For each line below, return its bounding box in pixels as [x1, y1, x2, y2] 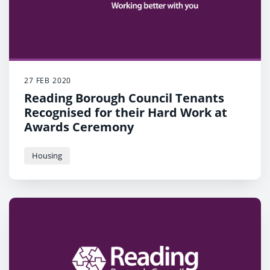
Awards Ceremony [24, 118, 134, 135]
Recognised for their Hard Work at [24, 104, 227, 121]
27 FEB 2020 [24, 75, 72, 86]
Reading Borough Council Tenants [24, 89, 224, 106]
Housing [32, 149, 62, 161]
